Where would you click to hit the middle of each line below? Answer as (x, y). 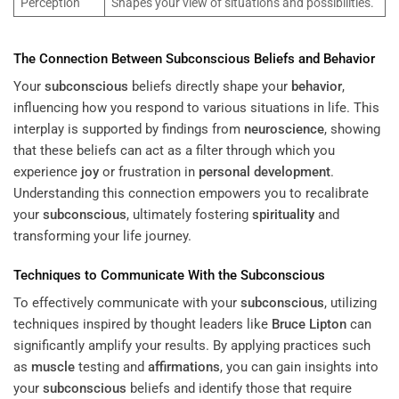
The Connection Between (90, 58)
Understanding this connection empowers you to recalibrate (191, 194)
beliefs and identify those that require (239, 389)
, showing (352, 130)
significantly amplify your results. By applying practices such (192, 346)
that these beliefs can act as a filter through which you (174, 151)
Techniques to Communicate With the (127, 275)
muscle (53, 367)
